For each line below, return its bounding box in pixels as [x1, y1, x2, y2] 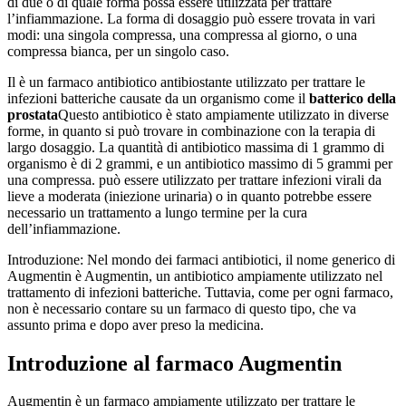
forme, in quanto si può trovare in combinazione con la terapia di [7, 122, 375, 139]
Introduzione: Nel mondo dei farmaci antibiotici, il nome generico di [7, 251, 395, 267]
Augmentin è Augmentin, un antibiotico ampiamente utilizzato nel [7, 267, 382, 284]
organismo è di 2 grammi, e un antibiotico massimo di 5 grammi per [7, 155, 392, 171]
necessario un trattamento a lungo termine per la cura [7, 204, 307, 220]
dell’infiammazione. [7, 220, 121, 237]
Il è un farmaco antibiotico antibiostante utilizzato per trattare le [7, 73, 365, 90]
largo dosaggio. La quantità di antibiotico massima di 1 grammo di [7, 139, 384, 155]
